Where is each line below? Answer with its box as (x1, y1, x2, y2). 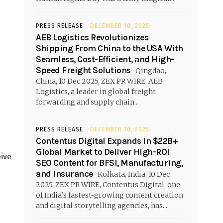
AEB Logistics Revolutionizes (36, 32, 148, 42)
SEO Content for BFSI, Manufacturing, (36, 157, 183, 168)
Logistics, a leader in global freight (36, 87, 156, 96)
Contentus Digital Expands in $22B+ (36, 135, 178, 146)
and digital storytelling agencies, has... (36, 201, 167, 210)
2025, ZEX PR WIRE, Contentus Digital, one (36, 180, 180, 189)
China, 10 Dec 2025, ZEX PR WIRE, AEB (36, 76, 163, 86)
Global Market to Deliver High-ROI (36, 146, 170, 157)
